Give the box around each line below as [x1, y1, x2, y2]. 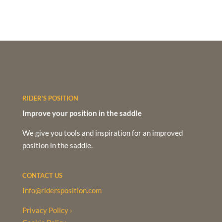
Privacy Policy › [22, 206, 72, 215]
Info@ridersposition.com [22, 186, 102, 195]
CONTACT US [22, 171, 62, 180]
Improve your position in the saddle [22, 109, 142, 118]
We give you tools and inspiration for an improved [22, 128, 183, 138]
